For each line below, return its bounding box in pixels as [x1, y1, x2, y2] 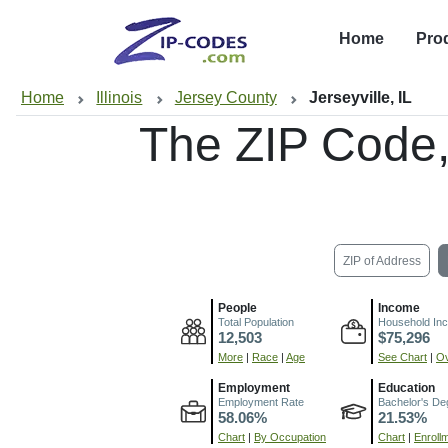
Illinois [96, 89, 143, 107]
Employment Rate [218, 395, 304, 408]
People [218, 300, 257, 315]
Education [378, 380, 435, 395]
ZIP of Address [342, 253, 421, 268]
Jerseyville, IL [309, 89, 413, 107]
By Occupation [254, 430, 326, 443]
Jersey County [174, 89, 277, 107]
